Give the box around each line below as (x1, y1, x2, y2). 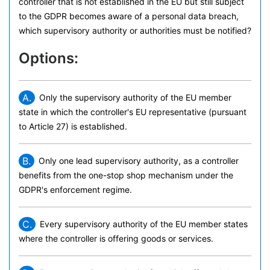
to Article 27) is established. (19, 121, 127, 131)
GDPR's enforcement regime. (19, 184, 132, 195)
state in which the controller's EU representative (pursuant (19, 107, 246, 117)
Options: (19, 49, 78, 67)
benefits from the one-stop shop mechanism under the (19, 170, 233, 180)
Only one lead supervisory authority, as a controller (39, 155, 239, 166)
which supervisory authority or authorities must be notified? (19, 25, 251, 36)
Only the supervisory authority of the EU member (39, 92, 231, 102)
